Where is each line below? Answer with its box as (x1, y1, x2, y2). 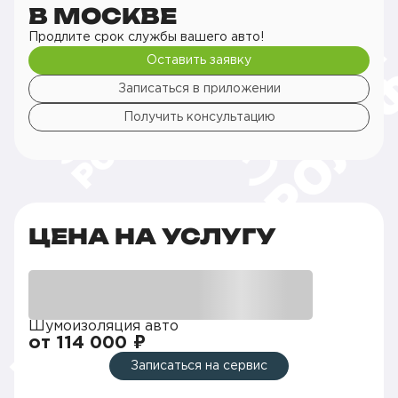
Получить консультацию (123, 111, 275, 123)
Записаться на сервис (131, 360, 267, 371)
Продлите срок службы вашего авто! (28, 31, 264, 43)
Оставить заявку (147, 54, 251, 66)
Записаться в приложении (117, 83, 281, 94)
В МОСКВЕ (28, 2, 177, 29)
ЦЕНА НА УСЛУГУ (28, 222, 276, 250)
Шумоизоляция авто (28, 319, 179, 333)
